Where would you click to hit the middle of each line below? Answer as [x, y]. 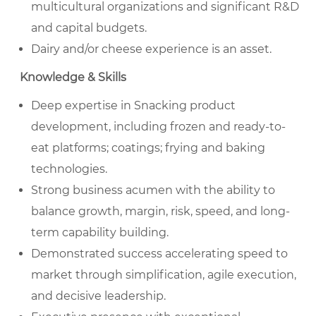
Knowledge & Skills [73, 78]
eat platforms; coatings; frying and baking [148, 148]
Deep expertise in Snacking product [133, 106]
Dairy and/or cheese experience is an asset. [151, 49]
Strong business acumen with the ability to [153, 190]
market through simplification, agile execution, [164, 275]
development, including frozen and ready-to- [158, 127]
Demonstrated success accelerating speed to [159, 254]
